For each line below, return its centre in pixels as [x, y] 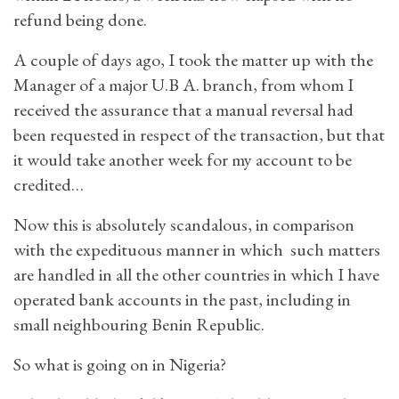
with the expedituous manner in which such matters [197, 249]
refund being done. [80, 20]
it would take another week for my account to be [183, 159]
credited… [49, 184]
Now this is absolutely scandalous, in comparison [184, 224]
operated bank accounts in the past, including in [182, 299]
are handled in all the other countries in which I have [196, 274]
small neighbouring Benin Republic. [139, 324]
